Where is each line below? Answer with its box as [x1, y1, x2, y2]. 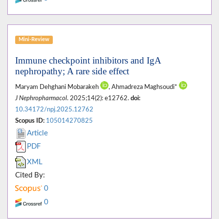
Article [27, 130, 48, 137]
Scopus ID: [15, 118, 44, 124]
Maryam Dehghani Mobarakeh [15, 84, 100, 90]
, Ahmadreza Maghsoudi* [109, 84, 179, 90]
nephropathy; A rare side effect [15, 66, 129, 77]
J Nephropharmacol [15, 95, 67, 102]
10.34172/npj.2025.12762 [15, 107, 93, 113]
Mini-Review [18, 37, 49, 43]
